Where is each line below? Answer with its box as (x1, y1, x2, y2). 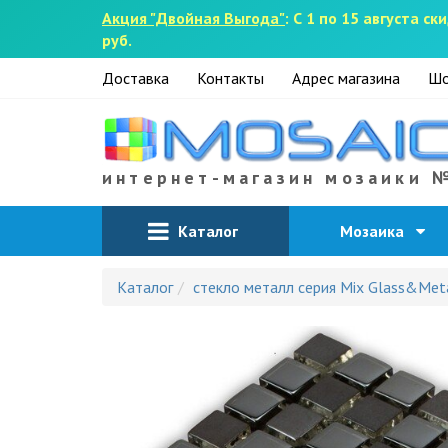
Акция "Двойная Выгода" (102, 8, 285, 28)
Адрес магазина (292, 68, 400, 88)
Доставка (102, 68, 169, 88)
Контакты (197, 68, 264, 88)
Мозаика (340, 221, 416, 242)
